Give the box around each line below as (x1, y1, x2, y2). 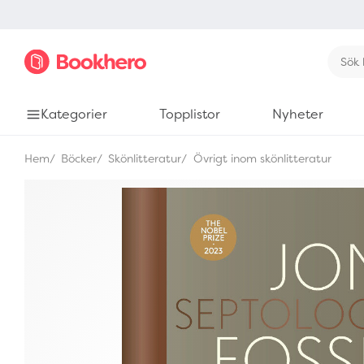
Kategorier (40, 106, 107, 123)
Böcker (58, 151, 97, 166)
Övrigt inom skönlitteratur (189, 151, 331, 166)
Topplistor (158, 106, 220, 123)
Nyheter (271, 106, 323, 123)
